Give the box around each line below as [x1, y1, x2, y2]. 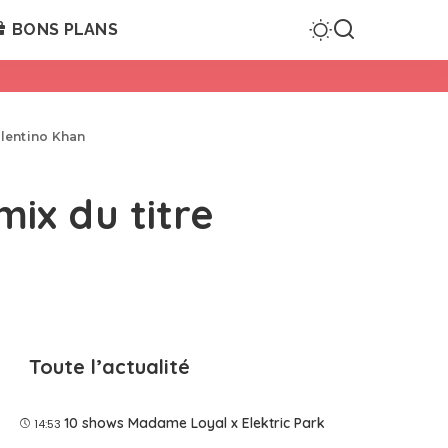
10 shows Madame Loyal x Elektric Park [64, 414, 326, 432]
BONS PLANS [11, 20, 119, 39]
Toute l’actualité [29, 354, 191, 379]
